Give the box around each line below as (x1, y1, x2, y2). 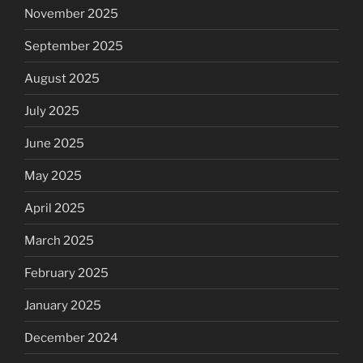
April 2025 (24, 200, 85, 216)
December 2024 (24, 330, 118, 345)
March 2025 (24, 233, 94, 248)
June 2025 (24, 135, 84, 151)
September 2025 (24, 38, 123, 53)
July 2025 (24, 103, 79, 118)
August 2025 (24, 70, 100, 86)
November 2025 (24, 6, 118, 21)
